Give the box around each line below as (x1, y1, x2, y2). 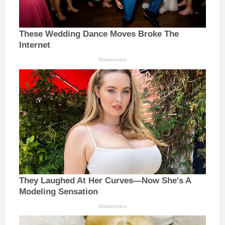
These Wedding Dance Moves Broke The (19, 29, 179, 39)
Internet (19, 40, 50, 50)
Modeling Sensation (19, 186, 98, 196)
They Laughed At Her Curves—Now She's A (19, 175, 191, 185)
